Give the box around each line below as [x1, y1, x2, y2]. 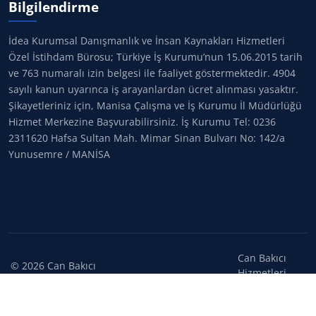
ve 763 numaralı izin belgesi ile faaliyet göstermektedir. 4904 [8, 66, 296, 80]
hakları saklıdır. [16, 288, 90, 302]
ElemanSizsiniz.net [217, 281, 307, 294]
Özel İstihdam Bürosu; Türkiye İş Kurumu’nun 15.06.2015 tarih [8, 50, 303, 63]
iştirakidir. [238, 296, 286, 309]
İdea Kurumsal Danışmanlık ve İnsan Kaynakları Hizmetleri [8, 34, 285, 47]
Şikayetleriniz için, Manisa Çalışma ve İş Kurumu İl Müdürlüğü [8, 99, 302, 112]
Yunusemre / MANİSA [8, 147, 110, 161]
